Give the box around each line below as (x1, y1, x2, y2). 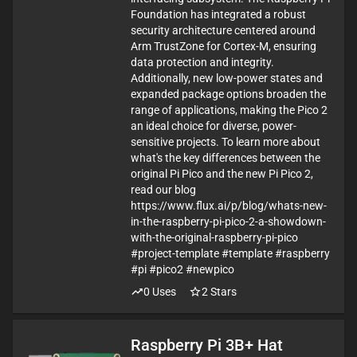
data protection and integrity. (131, 56, 274, 69)
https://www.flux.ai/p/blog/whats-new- (131, 199, 327, 212)
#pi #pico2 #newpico (131, 263, 234, 276)
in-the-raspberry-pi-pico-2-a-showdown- (131, 215, 326, 228)
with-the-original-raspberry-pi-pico (131, 231, 298, 244)
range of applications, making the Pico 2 (131, 104, 328, 116)
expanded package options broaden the (131, 88, 326, 100)
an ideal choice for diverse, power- (131, 120, 296, 132)
